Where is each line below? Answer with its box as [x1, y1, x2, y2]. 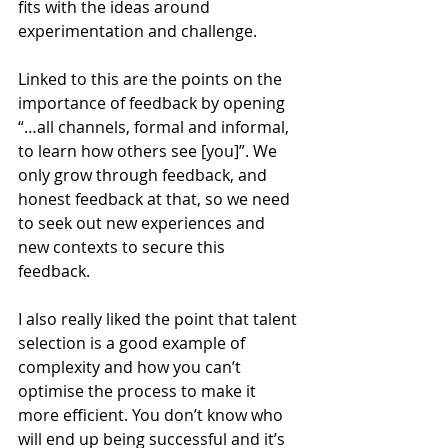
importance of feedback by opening [18, 92, 289, 114]
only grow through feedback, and [18, 164, 271, 186]
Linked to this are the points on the [18, 68, 286, 90]
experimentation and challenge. [18, 20, 261, 42]
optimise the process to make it [18, 380, 260, 402]
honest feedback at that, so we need [18, 188, 294, 210]
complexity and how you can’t [18, 356, 245, 378]
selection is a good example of [18, 332, 249, 354]
